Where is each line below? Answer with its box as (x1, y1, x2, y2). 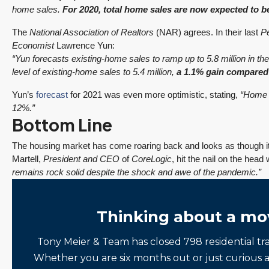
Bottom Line (12, 114, 112, 135)
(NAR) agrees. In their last (154, 27, 261, 37)
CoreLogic (131, 154, 172, 164)
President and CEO (43, 154, 119, 164)
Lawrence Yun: (54, 40, 115, 50)
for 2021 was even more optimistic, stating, (68, 89, 240, 100)
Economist (12, 40, 54, 50)
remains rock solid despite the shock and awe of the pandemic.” (12, 167, 261, 177)
